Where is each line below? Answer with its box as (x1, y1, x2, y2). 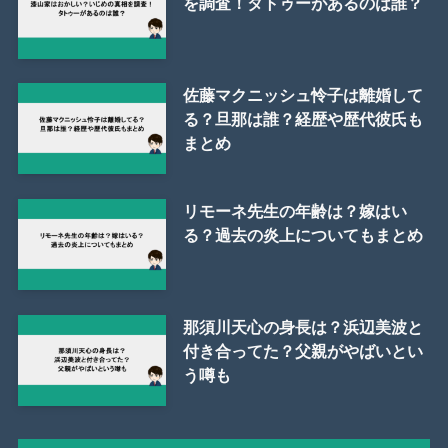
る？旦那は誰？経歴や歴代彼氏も (182, 109, 423, 128)
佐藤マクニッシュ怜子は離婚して (182, 85, 423, 104)
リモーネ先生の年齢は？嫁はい (182, 201, 407, 220)
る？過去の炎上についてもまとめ (182, 225, 423, 244)
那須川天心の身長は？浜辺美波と (182, 317, 423, 336)
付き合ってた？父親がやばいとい (182, 341, 423, 360)
